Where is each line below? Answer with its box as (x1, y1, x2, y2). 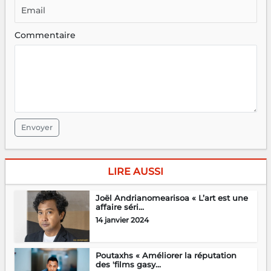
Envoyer (21, 122, 53, 132)
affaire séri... (95, 201, 144, 212)
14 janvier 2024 (95, 215, 149, 224)
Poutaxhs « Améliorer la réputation (95, 250, 237, 260)
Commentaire (14, 29, 76, 41)
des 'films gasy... (95, 259, 161, 269)
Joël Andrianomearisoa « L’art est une (95, 192, 248, 203)
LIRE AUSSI (108, 165, 163, 177)
